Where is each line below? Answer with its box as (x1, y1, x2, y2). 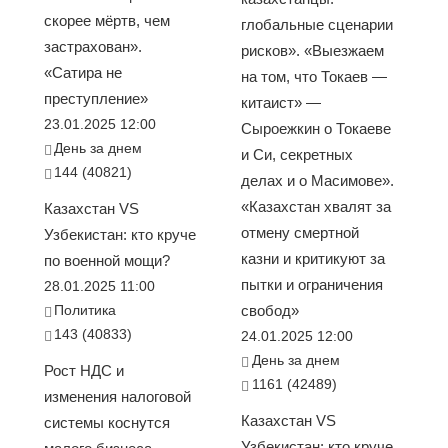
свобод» (240, 301, 299, 319)
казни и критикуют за (240, 249, 385, 267)
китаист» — (240, 93, 321, 111)
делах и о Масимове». (240, 171, 394, 189)
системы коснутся (43, 413, 170, 431)
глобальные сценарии (240, 15, 393, 33)
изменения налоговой (43, 387, 191, 405)
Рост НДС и (43, 361, 124, 379)
